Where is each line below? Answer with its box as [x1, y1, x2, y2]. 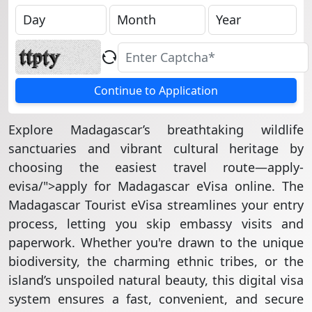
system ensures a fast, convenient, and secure [8, 290, 304, 307]
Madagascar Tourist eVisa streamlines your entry [8, 196, 304, 213]
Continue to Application [94, 83, 218, 98]
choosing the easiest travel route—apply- [8, 159, 304, 175]
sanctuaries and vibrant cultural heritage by [8, 140, 304, 157]
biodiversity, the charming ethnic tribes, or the [8, 253, 304, 270]
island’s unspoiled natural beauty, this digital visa [8, 272, 304, 288]
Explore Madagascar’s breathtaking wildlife [8, 121, 304, 138]
